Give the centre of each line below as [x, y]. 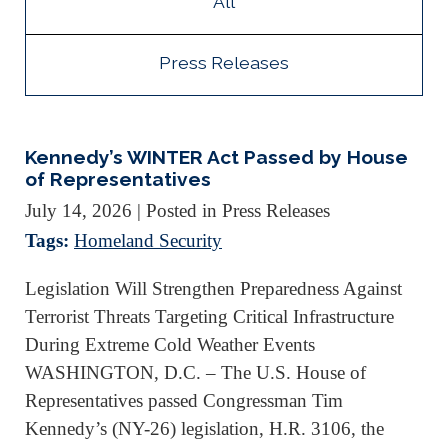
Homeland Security [148, 240]
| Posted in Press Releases [233, 210]
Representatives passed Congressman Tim [184, 400]
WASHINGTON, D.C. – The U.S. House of [195, 372]
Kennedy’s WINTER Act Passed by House [216, 157]
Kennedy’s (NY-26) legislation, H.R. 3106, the [204, 428]
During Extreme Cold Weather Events [170, 344]
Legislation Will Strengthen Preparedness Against [213, 288]
